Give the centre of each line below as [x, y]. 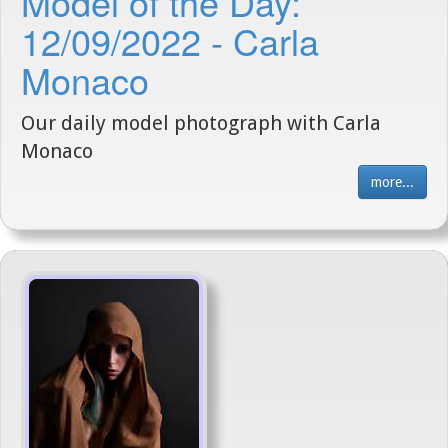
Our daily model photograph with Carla [201, 123]
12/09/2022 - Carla [170, 40]
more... [392, 182]
